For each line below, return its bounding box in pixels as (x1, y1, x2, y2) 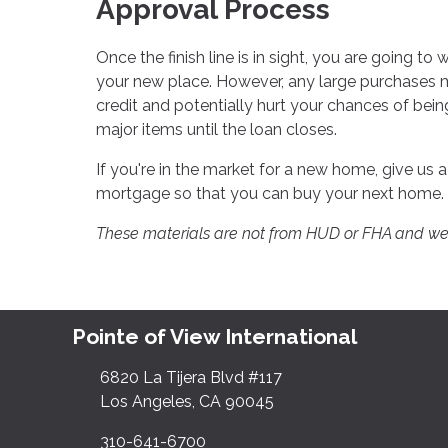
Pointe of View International (72, 323, 357, 349)
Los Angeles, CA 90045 (100, 391, 274, 411)
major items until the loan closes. (96, 119, 337, 139)
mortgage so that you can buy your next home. (96, 183, 444, 203)
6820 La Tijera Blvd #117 (100, 367, 282, 387)
